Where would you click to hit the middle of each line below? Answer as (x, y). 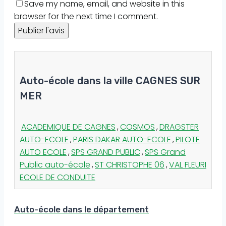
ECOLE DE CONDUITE (58, 177)
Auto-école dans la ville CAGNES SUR (110, 81)
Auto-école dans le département (81, 210)
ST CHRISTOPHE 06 (130, 164)
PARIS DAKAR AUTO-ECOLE (122, 139)
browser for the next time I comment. (86, 17)
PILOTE (188, 139)
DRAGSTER (179, 127)
